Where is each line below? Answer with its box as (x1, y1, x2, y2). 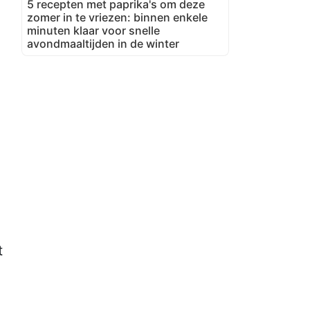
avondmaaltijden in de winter (27, 36, 179, 51)
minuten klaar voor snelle (27, 23, 160, 37)
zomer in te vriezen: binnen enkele (27, 10, 208, 24)
